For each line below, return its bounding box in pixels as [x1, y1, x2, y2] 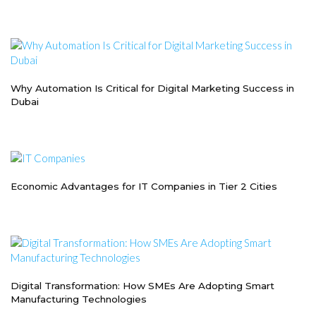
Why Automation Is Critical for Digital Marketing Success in [11, 83, 294, 95]
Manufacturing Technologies [11, 293, 147, 305]
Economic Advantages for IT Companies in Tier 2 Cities [11, 181, 277, 193]
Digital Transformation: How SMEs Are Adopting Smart [11, 280, 274, 292]
